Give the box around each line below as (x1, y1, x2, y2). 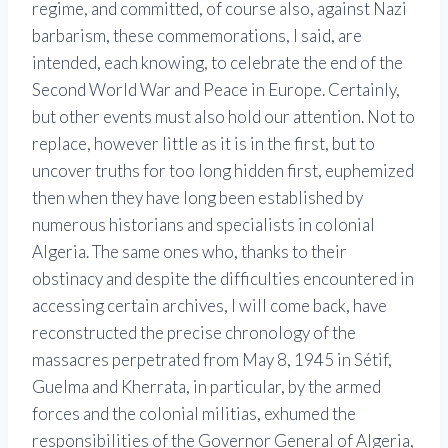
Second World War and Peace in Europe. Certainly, (32, 79, 400, 101)
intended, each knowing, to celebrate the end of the (32, 52, 403, 74)
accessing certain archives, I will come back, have (32, 295, 387, 317)
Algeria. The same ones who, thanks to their (32, 241, 347, 263)
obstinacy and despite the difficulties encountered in (32, 268, 414, 290)
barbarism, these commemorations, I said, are (32, 25, 362, 47)
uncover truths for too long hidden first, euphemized (32, 160, 414, 182)
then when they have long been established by (32, 187, 363, 209)
